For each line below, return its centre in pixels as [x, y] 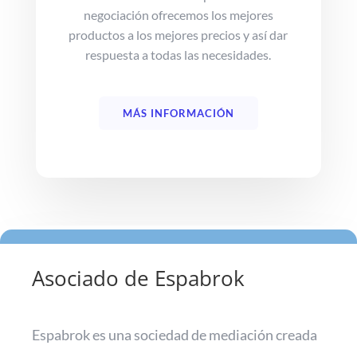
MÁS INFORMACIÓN [178, 113]
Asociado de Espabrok [138, 278]
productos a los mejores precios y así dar [178, 34]
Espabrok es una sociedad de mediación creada [175, 334]
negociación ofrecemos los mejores [178, 14]
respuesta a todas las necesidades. [178, 54]
